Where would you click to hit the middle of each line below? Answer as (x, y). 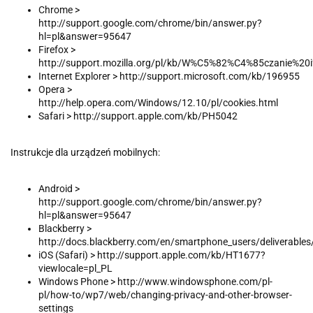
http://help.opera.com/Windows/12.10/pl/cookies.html (158, 103)
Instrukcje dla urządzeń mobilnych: (86, 153)
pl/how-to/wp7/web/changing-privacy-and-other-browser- (165, 295)
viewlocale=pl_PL (75, 269)
